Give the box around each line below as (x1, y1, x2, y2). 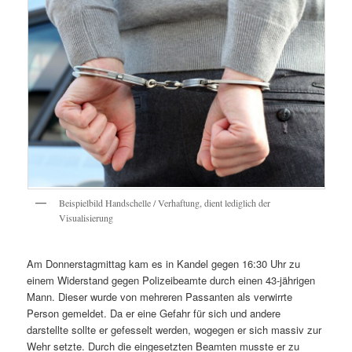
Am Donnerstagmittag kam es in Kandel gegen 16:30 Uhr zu (27, 255, 301, 271)
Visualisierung (58, 211, 113, 225)
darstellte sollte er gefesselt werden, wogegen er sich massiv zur (27, 321, 322, 337)
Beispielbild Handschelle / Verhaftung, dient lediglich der (58, 196, 270, 210)
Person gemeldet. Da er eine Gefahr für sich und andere (27, 305, 281, 321)
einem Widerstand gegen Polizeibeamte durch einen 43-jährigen (27, 272, 316, 288)
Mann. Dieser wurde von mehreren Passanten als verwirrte (27, 288, 293, 304)
